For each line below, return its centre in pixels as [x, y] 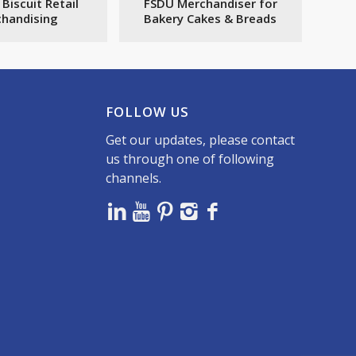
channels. [133, 178]
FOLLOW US [147, 112]
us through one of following [190, 159]
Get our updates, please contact [200, 140]
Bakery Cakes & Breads [211, 19]
